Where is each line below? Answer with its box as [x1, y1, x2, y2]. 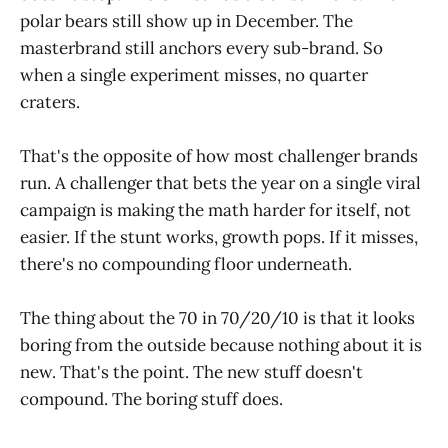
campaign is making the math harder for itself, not [20, 198, 411, 221]
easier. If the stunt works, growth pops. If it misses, [20, 225, 418, 248]
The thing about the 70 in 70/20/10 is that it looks [20, 306, 415, 329]
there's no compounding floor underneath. [20, 252, 352, 275]
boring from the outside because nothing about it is [20, 333, 422, 356]
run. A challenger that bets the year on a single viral [20, 171, 421, 194]
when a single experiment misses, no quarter [20, 63, 368, 86]
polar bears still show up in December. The [20, 9, 353, 32]
